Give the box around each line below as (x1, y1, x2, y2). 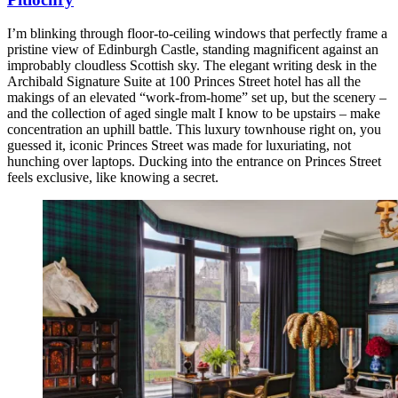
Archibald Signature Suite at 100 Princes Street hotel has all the (7, 74, 361, 90)
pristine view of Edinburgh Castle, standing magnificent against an (7, 42, 378, 58)
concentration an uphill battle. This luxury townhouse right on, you (7, 122, 381, 138)
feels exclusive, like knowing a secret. (7, 170, 219, 186)
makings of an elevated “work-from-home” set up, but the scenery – (7, 90, 386, 106)
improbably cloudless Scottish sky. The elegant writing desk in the (7, 58, 377, 74)
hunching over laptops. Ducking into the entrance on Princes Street (7, 154, 381, 170)
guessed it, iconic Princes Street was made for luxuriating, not (7, 138, 351, 154)
